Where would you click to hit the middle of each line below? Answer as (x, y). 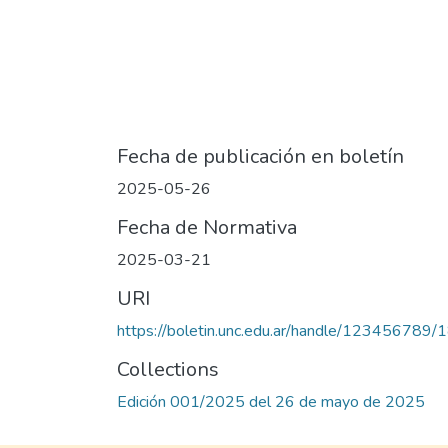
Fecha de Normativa (207, 228)
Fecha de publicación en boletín (260, 157)
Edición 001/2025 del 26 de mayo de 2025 (271, 402)
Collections (168, 370)
